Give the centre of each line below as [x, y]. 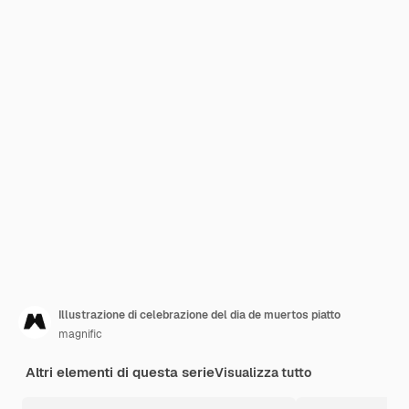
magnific [80, 334]
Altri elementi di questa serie [120, 372]
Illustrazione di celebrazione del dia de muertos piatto [199, 315]
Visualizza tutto [263, 372]
